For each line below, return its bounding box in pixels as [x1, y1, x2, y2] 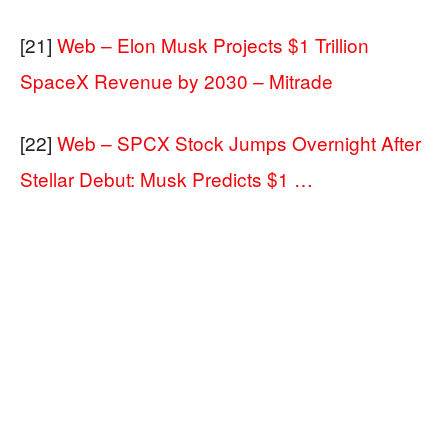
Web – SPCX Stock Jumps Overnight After [57, 129, 421, 156]
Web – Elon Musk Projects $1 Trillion [57, 31, 369, 58]
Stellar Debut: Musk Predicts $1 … [20, 165, 313, 192]
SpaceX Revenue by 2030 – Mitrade [20, 67, 333, 94]
